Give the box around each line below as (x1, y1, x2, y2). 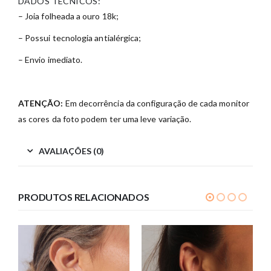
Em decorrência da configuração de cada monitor (63, 98, 249, 109)
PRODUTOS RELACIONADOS (18, 191, 149, 203)
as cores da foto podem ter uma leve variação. (18, 114, 192, 125)
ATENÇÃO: (18, 98, 64, 109)
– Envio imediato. (18, 54, 83, 65)
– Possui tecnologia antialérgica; (18, 33, 142, 44)
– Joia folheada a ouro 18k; (18, 11, 119, 22)
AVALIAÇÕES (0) (39, 146, 104, 157)
